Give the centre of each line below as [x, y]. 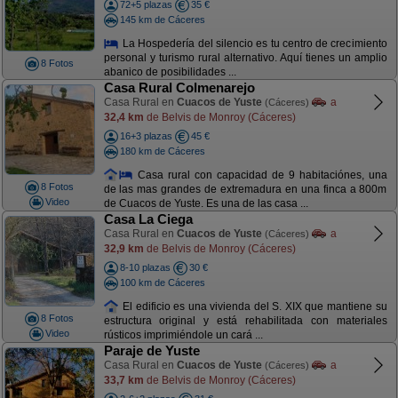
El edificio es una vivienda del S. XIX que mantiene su [253, 306]
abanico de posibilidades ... [170, 72]
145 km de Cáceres [162, 19]
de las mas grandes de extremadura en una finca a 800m [245, 190]
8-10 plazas [145, 267]
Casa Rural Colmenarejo [179, 88]
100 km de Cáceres [162, 282]
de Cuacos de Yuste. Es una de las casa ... [206, 204]
